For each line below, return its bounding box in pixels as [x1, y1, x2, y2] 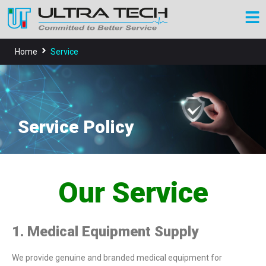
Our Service [58, 176, 208, 210]
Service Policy [18, 116, 134, 138]
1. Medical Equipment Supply [12, 223, 198, 240]
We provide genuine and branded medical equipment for [12, 253, 222, 263]
